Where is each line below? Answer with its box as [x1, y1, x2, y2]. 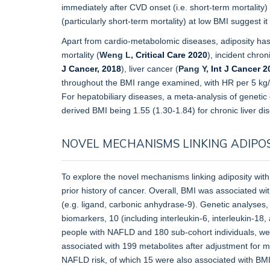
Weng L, [99, 49, 136, 60]
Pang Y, [178, 63, 211, 74]
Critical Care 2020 [136, 49, 207, 60]
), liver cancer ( [121, 63, 178, 74]
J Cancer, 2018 [61, 63, 121, 74]
